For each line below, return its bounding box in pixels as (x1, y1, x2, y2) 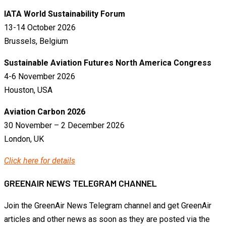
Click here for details (4, 155, 75, 165)
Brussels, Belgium (4, 36, 68, 46)
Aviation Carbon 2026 (4, 106, 85, 117)
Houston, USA (4, 85, 52, 95)
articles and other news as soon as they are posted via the (4, 214, 210, 224)
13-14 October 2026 (4, 22, 76, 32)
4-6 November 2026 (4, 71, 75, 81)
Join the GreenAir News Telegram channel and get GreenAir (4, 200, 211, 210)
